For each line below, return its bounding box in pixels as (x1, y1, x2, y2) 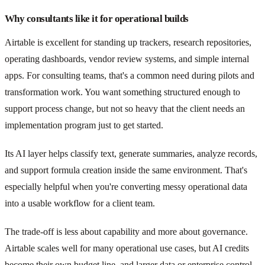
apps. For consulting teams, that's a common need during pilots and (5, 70, 254, 81)
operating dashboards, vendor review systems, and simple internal (5, 54, 249, 64)
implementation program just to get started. (5, 120, 163, 131)
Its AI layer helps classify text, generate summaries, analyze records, (5, 148, 257, 159)
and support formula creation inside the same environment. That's (5, 165, 247, 176)
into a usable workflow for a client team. (5, 198, 155, 209)
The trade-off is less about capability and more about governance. (5, 227, 248, 237)
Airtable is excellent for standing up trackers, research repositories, (5, 37, 251, 48)
